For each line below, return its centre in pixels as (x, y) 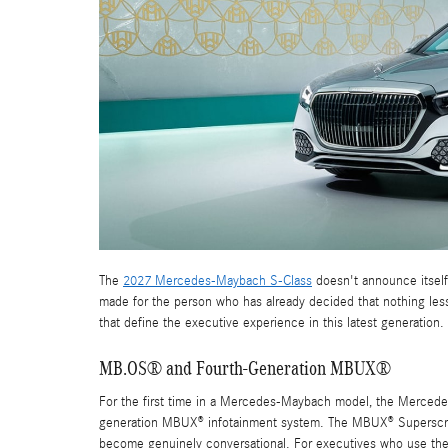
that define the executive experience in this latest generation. (271, 323)
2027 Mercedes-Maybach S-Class (217, 281)
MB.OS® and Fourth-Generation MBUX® (245, 368)
